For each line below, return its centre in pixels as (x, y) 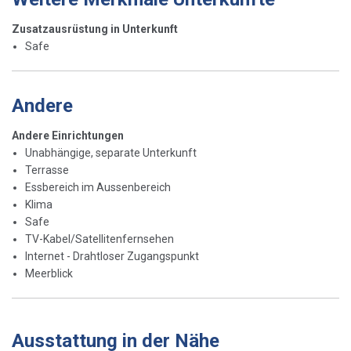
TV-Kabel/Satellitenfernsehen (100, 239)
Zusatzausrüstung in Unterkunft (95, 29)
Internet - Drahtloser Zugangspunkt (112, 256)
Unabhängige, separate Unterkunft (111, 152)
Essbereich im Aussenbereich (98, 187)
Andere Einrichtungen (68, 135)
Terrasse (47, 170)
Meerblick (49, 273)
